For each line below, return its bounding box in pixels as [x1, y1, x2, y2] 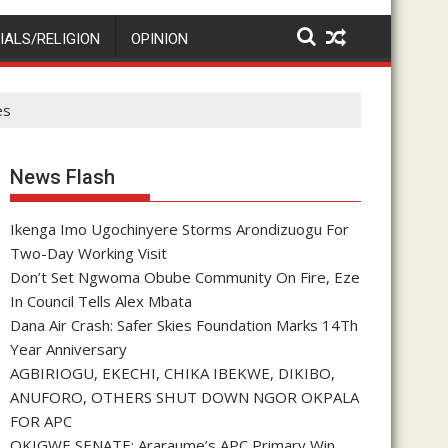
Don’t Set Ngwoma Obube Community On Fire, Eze [10, 266, 360, 287]
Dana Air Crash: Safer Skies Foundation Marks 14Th [10, 314, 358, 335]
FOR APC [10, 410, 72, 431]
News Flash [10, 164, 115, 189]
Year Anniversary [10, 338, 127, 359]
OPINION [131, 29, 188, 48]
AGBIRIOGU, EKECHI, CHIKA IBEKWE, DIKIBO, [10, 362, 335, 383]
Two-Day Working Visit [10, 242, 167, 263]
